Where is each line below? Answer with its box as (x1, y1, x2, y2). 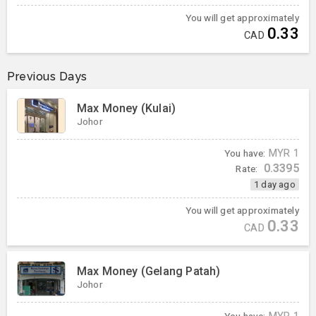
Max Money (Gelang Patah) (76, 265, 221, 279)
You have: (224, 147, 266, 159)
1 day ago (253, 179, 296, 190)
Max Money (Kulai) (76, 102, 176, 116)
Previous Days (7, 69, 87, 83)
